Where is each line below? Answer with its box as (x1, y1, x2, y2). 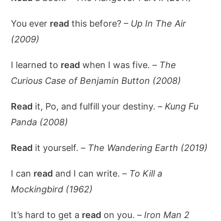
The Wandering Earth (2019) (88, 143, 208, 153)
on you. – (101, 210, 145, 220)
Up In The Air (131, 18, 186, 29)
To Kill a (129, 168, 163, 179)
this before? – (69, 18, 131, 29)
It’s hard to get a (11, 210, 82, 220)
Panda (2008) (11, 117, 69, 127)
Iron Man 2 (144, 210, 190, 220)
